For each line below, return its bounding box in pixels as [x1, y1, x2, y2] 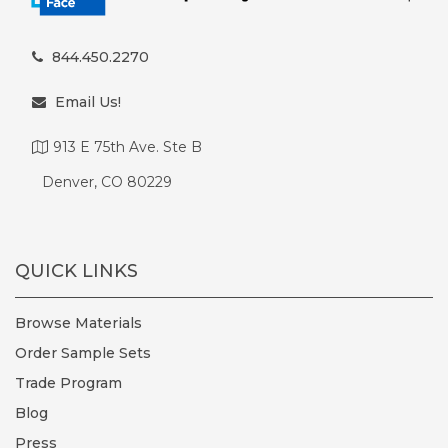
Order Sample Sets [15, 343, 151, 362]
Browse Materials [15, 313, 142, 332]
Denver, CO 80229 [42, 172, 172, 191]
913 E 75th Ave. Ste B [53, 137, 202, 156]
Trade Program [15, 373, 122, 392]
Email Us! [55, 92, 121, 111]
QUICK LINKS [15, 259, 138, 282]
